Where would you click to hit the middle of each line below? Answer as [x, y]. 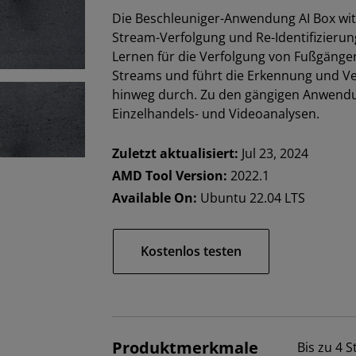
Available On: [157, 198]
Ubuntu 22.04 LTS [253, 198]
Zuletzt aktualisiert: [177, 154]
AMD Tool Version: [172, 176]
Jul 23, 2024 [275, 154]
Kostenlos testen [192, 252]
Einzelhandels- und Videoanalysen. [216, 114]
